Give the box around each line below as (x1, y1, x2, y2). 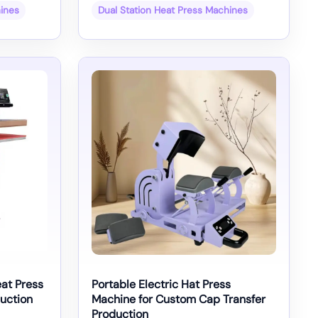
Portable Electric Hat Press (92, 276, 231, 292)
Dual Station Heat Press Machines (98, 4, 248, 17)
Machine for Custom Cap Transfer (92, 291, 265, 307)
